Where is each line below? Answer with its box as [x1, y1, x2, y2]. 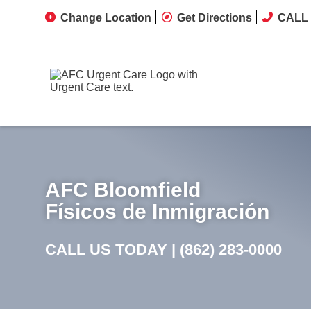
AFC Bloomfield [45, 178, 201, 201]
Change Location [60, 12, 151, 24]
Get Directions [177, 12, 252, 24]
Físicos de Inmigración [45, 200, 269, 223]
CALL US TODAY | [45, 241, 180, 258]
